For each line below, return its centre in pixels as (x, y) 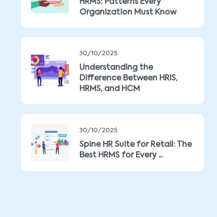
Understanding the (116, 68)
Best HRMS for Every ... (121, 155)
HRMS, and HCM (110, 89)
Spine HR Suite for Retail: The (136, 145)
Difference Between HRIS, (128, 78)
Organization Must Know (128, 13)
